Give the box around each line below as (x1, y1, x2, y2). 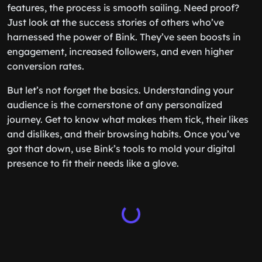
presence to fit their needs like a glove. (7, 157, 179, 169)
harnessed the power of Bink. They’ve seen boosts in (7, 31, 241, 43)
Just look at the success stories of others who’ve (7, 16, 224, 28)
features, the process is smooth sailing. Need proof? (7, 2, 239, 13)
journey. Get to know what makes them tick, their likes (7, 113, 249, 125)
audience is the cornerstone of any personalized (7, 99, 222, 111)
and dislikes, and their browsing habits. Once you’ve (7, 128, 240, 140)
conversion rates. (7, 60, 84, 72)
